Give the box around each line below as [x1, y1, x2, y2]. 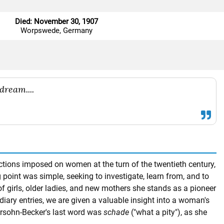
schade [103, 207, 129, 217]
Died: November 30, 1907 [14, 17, 98, 26]
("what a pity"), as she [129, 207, 207, 217]
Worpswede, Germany [20, 26, 92, 35]
